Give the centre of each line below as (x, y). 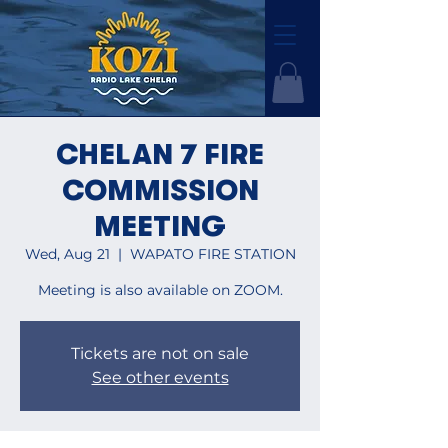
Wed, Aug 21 (67, 253)
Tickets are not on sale (160, 353)
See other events (160, 377)
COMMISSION (160, 190)
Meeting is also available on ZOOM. (160, 289)
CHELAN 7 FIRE (160, 154)
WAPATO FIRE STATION (212, 253)
